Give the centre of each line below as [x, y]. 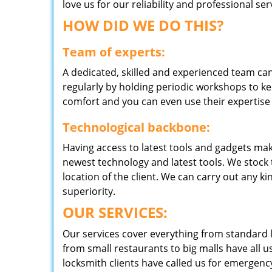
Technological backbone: [136, 127]
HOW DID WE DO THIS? [143, 25]
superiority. [89, 191]
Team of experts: [114, 52]
